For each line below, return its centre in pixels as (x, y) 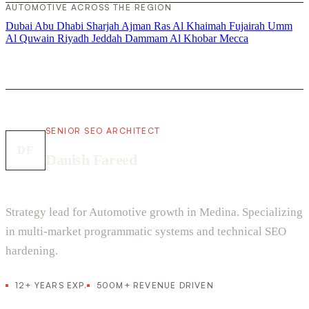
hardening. (32, 250)
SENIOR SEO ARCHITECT (103, 130)
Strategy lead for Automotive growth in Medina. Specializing (154, 212)
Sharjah (104, 26)
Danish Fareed (91, 159)
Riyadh (74, 38)
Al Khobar (195, 38)
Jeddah (108, 38)
